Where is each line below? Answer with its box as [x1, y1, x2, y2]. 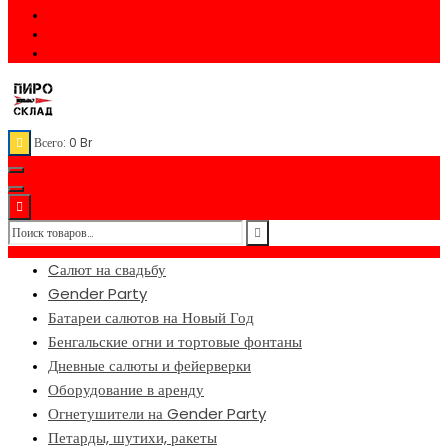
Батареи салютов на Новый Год [48, 306, 254, 328]
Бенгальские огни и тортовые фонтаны [48, 330, 302, 352]
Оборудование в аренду [48, 378, 204, 400]
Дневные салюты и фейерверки [48, 354, 251, 376]
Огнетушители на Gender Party [48, 402, 266, 424]
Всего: [34, 133, 69, 151]
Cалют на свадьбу [48, 258, 166, 280]
